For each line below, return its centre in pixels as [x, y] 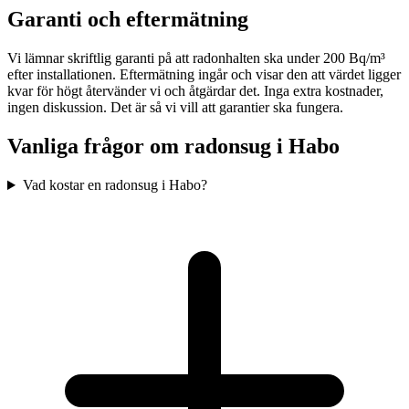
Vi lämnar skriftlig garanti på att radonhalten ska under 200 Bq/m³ [196, 58]
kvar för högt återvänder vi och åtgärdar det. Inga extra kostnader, [195, 91]
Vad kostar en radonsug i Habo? [115, 185]
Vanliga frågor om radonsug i [148, 147]
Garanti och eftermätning [128, 20]
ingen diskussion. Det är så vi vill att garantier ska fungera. [175, 108]
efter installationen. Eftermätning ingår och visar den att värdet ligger [204, 75]
